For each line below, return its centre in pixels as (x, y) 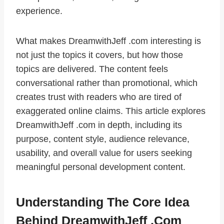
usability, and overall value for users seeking (104, 153)
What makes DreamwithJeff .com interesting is (108, 41)
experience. (39, 11)
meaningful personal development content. (101, 167)
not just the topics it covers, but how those (99, 55)
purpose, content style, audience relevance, (103, 139)
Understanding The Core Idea (103, 202)
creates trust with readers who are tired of (99, 97)
